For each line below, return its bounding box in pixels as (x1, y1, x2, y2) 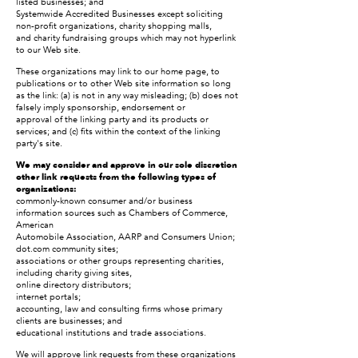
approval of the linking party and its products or (16, 113, 209, 125)
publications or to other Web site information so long (16, 78, 231, 89)
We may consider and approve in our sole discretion (16, 159, 237, 171)
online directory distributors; (16, 279, 131, 291)
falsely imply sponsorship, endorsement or (16, 101, 185, 113)
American (16, 219, 54, 231)
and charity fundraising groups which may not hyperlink (16, 32, 236, 44)
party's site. (16, 137, 62, 149)
